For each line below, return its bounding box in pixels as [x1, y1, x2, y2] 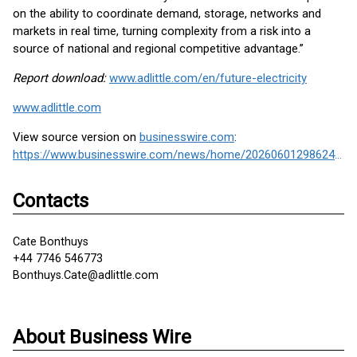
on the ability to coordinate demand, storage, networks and [13, 6, 321, 21]
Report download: [13, 71, 109, 85]
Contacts [13, 190, 88, 212]
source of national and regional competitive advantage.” [13, 41, 304, 56]
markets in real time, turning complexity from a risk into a [13, 24, 311, 38]
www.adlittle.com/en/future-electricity [109, 71, 307, 85]
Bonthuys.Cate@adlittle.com [13, 269, 159, 282]
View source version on [13, 130, 139, 144]
